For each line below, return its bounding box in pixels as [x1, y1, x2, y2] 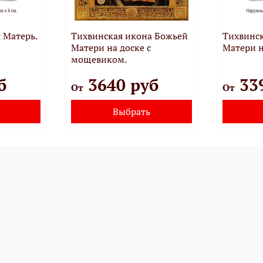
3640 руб [83, 73, 159, 96]
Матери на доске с [70, 41, 151, 54]
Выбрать [112, 104, 150, 118]
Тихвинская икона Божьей [70, 29, 188, 42]
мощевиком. [70, 52, 127, 66]
